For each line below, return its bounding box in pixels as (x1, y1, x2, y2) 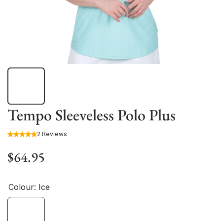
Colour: (8, 182, 38, 192)
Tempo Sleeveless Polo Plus (7, 104, 176, 125)
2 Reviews (37, 130, 67, 138)
